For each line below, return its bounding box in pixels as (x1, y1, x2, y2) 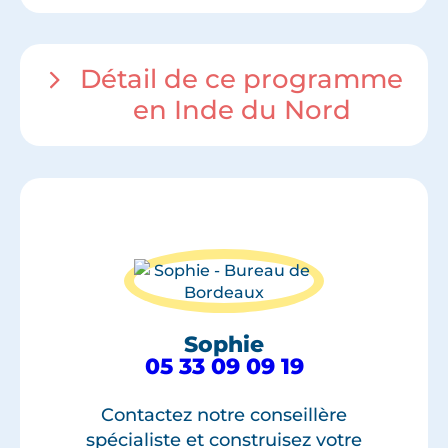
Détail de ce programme (80, 63, 403, 96)
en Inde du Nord (132, 94, 351, 127)
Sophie (184, 331, 264, 359)
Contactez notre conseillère (101, 404, 347, 427)
